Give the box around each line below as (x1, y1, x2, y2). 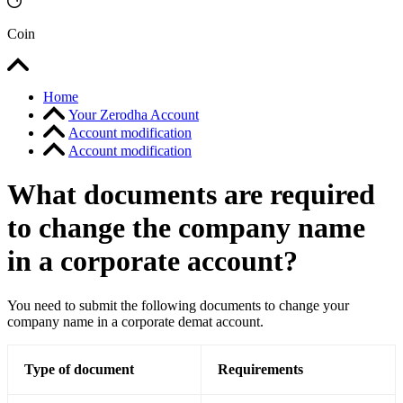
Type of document (24, 361, 134, 377)
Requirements (218, 361, 303, 377)
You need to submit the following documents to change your (7, 297, 349, 313)
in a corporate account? (7, 245, 298, 278)
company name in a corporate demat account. (7, 313, 264, 329)
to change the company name (7, 211, 365, 245)
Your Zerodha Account (68, 107, 199, 122)
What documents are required (7, 178, 375, 211)
